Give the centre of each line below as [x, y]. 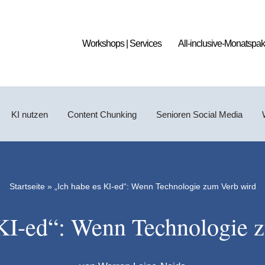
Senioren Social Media [199, 114]
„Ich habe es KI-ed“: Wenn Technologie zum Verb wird [155, 186]
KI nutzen [30, 114]
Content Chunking [102, 114]
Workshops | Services [122, 43]
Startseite [27, 186]
